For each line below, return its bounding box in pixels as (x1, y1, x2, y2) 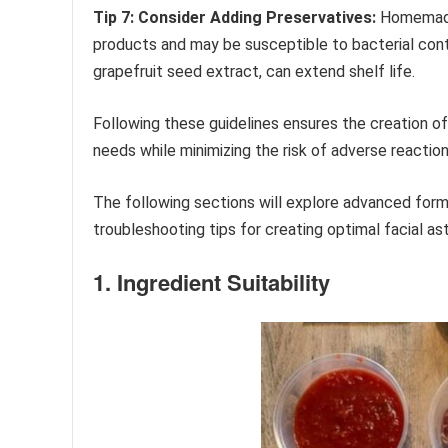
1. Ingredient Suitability (93, 265, 330, 298)
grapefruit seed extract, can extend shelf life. (93, 61, 415, 81)
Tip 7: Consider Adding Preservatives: (93, 7, 376, 27)
